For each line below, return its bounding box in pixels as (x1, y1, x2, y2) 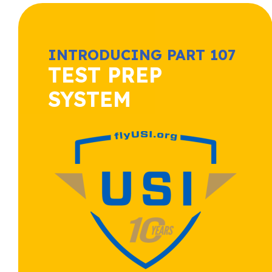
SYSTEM (47, 86, 131, 113)
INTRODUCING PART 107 (47, 46, 236, 64)
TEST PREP (47, 62, 162, 89)
